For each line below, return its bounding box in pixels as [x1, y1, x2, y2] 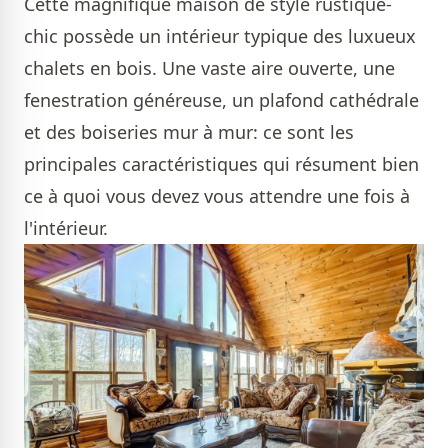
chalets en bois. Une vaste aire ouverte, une [24, 55, 395, 80]
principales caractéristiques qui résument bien [24, 151, 419, 176]
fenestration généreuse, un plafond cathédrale [24, 87, 419, 112]
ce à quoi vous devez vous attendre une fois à [24, 183, 410, 208]
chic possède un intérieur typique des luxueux [24, 23, 416, 48]
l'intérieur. [24, 215, 108, 240]
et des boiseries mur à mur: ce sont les [24, 119, 354, 144]
